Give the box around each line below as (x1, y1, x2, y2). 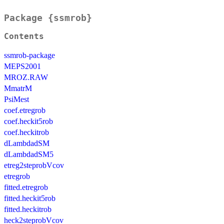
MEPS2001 (4, 62, 41, 71)
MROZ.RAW (4, 73, 48, 82)
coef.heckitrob (4, 128, 49, 137)
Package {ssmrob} (4, 12, 92, 23)
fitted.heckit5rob (4, 194, 55, 203)
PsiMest (4, 95, 29, 104)
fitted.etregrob (4, 183, 48, 192)
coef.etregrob (4, 106, 45, 115)
